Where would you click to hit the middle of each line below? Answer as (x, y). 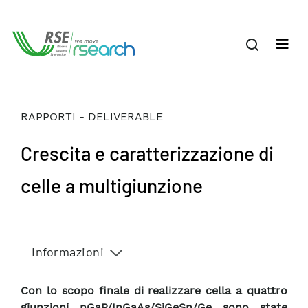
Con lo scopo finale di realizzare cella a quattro (154, 291)
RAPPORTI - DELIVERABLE (92, 117)
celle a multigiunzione (112, 186)
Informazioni (68, 252)
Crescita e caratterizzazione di (147, 153)
